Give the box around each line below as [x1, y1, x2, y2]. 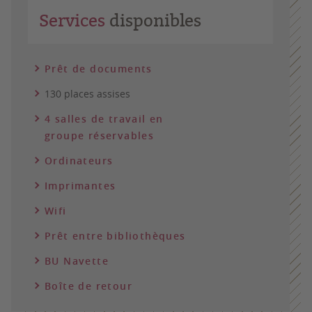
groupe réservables [45, 129, 155, 142]
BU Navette [45, 254, 109, 267]
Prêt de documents [45, 62, 153, 75]
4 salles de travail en [45, 112, 164, 125]
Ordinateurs [45, 154, 114, 167]
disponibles [105, 8, 201, 32]
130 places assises [45, 87, 130, 100]
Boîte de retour [45, 279, 132, 292]
